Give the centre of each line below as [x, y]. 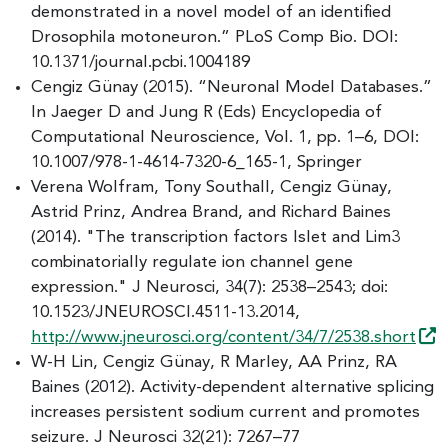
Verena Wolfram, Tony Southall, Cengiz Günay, [211, 187]
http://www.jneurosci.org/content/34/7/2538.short [223, 337]
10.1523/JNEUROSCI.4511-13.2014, [165, 312]
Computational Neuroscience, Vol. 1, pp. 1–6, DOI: [225, 137]
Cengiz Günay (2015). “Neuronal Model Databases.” [231, 87]
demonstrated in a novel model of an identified [211, 12]
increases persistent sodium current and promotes [225, 412]
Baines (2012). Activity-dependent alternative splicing [232, 387]
